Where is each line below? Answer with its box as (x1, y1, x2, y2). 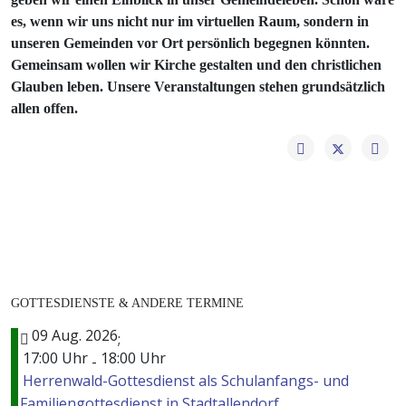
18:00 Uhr (101, 348, 166, 369)
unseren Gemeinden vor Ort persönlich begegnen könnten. (11, 35, 370, 52)
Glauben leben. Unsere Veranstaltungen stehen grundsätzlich (11, 79, 385, 95)
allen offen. (11, 101, 78, 117)
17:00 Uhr (23, 348, 88, 369)
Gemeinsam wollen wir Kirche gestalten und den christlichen (11, 57, 382, 73)
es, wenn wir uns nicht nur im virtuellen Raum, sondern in (11, 14, 369, 30)
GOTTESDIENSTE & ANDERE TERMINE (11, 296, 244, 311)
